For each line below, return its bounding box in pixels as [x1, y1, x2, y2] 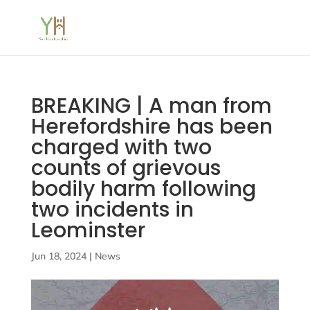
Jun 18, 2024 [30, 250, 86, 262]
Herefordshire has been [30, 112, 273, 141]
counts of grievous [30, 154, 221, 183]
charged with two [30, 133, 212, 162]
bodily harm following [30, 174, 256, 203]
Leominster [30, 216, 145, 245]
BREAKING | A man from [30, 91, 272, 120]
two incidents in [30, 195, 194, 224]
